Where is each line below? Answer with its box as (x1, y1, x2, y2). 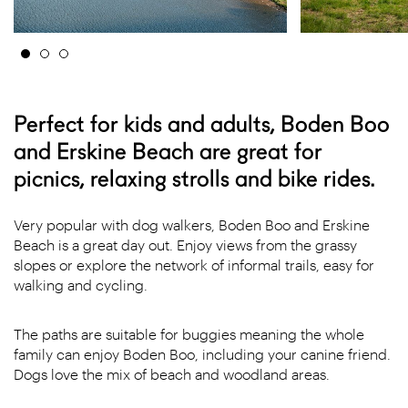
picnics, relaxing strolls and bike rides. (14, 165, 375, 192)
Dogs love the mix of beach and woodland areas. (14, 365, 330, 382)
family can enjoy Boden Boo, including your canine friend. (14, 345, 391, 362)
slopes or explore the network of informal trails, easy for (14, 256, 374, 273)
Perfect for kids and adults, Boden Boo (14, 110, 390, 138)
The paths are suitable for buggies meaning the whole (14, 325, 364, 342)
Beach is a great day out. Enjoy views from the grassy (14, 236, 357, 253)
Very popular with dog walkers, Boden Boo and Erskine (14, 216, 370, 233)
